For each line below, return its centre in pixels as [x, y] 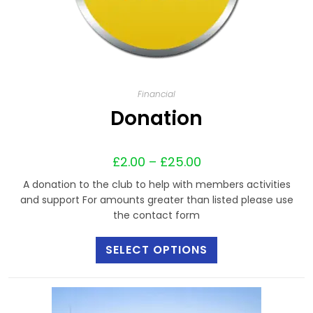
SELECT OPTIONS [156, 250]
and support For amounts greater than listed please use [156, 200]
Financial [156, 94]
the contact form [156, 215]
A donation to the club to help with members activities [156, 184]
